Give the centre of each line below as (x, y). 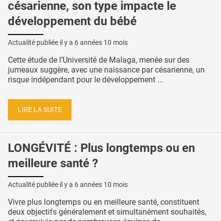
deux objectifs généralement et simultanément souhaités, (107, 212)
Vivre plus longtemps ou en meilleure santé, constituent (104, 202)
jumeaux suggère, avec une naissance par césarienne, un (106, 70)
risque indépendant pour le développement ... (86, 79)
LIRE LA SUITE (40, 110)
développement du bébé (72, 21)
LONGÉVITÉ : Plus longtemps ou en (101, 148)
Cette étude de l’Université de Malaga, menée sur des (99, 60)
